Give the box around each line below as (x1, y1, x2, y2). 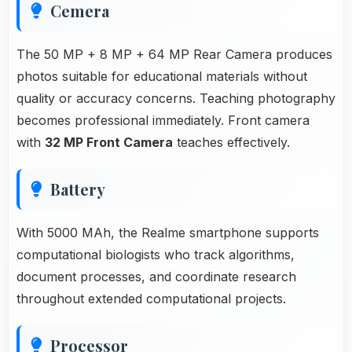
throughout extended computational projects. (16, 290, 286, 306)
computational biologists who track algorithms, (16, 246, 295, 262)
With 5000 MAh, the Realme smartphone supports (16, 224, 319, 240)
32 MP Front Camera (45, 134, 173, 150)
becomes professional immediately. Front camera (16, 112, 310, 128)
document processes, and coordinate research (16, 268, 296, 284)
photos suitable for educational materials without (16, 68, 307, 84)
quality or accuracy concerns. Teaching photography (16, 90, 335, 106)
